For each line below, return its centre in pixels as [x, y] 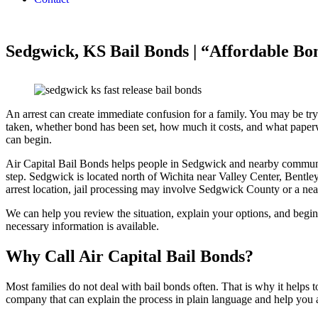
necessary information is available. [82, 226]
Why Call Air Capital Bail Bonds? [130, 256]
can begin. [29, 139]
